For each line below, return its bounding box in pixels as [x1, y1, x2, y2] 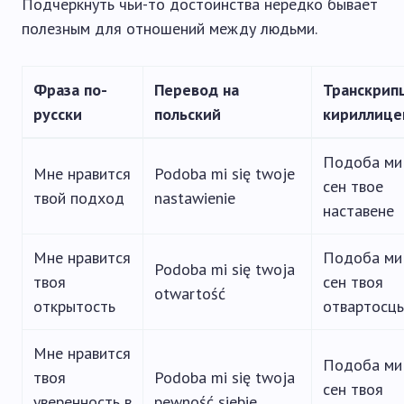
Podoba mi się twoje [154, 163, 295, 184]
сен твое [323, 176, 383, 197]
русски [33, 104, 82, 124]
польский [154, 104, 221, 124]
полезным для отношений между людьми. [22, 18, 317, 39]
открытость [33, 296, 115, 317]
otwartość [154, 283, 225, 304]
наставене [323, 200, 394, 221]
